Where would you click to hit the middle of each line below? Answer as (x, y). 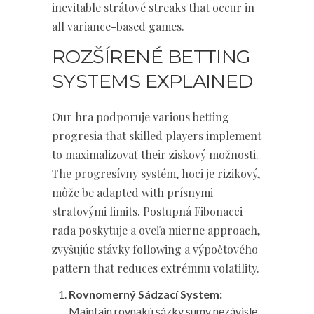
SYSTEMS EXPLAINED (152, 81)
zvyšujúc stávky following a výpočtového (155, 249)
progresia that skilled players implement (157, 136)
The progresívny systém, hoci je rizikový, (156, 173)
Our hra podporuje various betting (141, 117)
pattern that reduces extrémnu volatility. (156, 268)
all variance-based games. (118, 26)
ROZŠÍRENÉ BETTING (151, 56)
